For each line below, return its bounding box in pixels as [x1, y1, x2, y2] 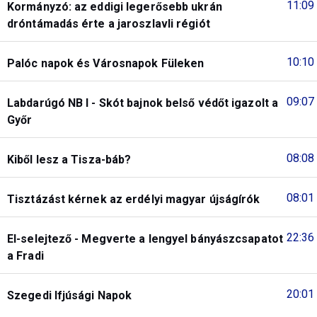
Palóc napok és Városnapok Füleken [7, 57, 204, 71]
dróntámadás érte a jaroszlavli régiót [7, 17, 210, 31]
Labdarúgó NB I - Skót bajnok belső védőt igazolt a [7, 96, 278, 110]
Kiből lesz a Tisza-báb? [7, 153, 132, 167]
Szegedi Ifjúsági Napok [7, 289, 132, 303]
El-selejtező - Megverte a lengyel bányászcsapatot [7, 232, 283, 246]
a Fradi [7, 249, 44, 263]
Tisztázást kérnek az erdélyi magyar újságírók [7, 192, 260, 207]
